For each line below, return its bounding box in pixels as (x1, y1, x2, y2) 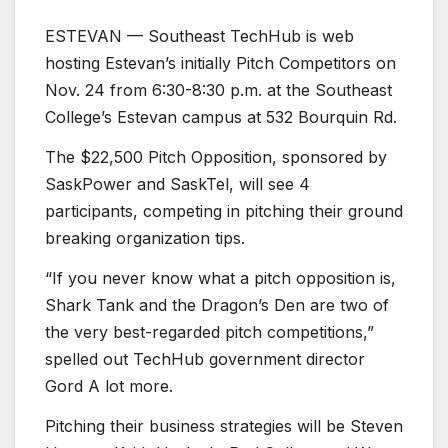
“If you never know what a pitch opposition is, (45, 267, 396, 288)
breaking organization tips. (45, 228, 255, 249)
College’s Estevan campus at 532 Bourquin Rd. (45, 107, 397, 128)
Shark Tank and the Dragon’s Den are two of (45, 294, 389, 315)
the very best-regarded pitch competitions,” (45, 321, 374, 342)
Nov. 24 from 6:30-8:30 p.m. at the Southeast (45, 80, 392, 101)
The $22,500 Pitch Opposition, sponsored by (45, 147, 387, 168)
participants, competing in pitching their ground (45, 201, 403, 222)
